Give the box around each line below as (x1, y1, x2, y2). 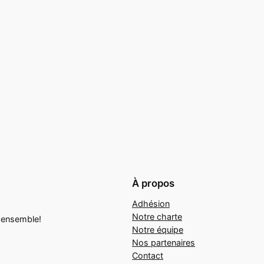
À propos (132, 177, 174, 189)
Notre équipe (132, 224, 183, 235)
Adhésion (132, 198, 170, 209)
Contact (132, 250, 163, 260)
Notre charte (132, 211, 182, 222)
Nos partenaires (132, 237, 195, 247)
